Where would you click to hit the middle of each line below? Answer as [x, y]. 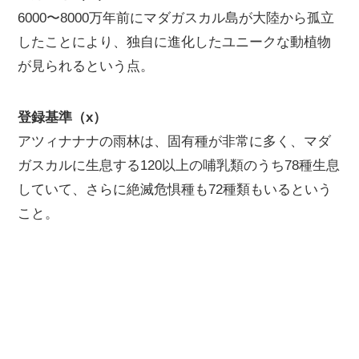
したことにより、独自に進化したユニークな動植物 [175, 42]
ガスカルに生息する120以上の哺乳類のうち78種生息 [179, 166]
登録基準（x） [63, 118]
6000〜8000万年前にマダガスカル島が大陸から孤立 [176, 18]
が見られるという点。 [86, 67]
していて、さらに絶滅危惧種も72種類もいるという [175, 190]
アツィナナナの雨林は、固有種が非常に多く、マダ [175, 142]
